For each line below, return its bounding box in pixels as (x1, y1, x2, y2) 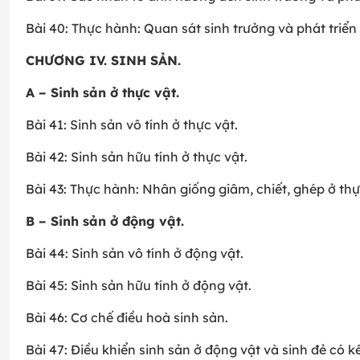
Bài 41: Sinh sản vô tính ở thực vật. (26, 117, 238, 133)
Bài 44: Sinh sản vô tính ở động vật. (26, 245, 243, 262)
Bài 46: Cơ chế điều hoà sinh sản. (26, 309, 228, 326)
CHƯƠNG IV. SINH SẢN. (26, 52, 181, 69)
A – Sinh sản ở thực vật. (26, 84, 179, 101)
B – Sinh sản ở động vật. (26, 213, 184, 230)
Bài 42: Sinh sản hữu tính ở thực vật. (26, 149, 247, 166)
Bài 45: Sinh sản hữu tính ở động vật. (26, 277, 252, 294)
